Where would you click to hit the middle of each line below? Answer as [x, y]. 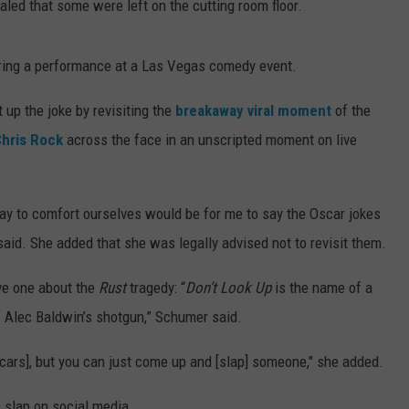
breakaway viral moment [253, 111]
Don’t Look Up [228, 288]
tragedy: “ [156, 288]
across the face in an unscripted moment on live [210, 140]
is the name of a [322, 288]
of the [351, 111]
